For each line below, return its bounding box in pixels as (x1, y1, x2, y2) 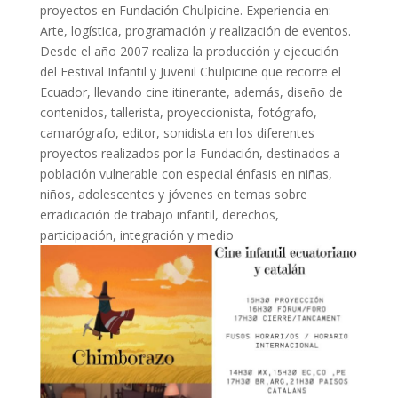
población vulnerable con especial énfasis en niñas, (39, 165, 332, 183)
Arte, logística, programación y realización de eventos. (39, 22, 351, 40)
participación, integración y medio (39, 227, 234, 244)
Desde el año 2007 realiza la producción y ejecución (39, 43, 338, 60)
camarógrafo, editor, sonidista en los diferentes (39, 124, 314, 142)
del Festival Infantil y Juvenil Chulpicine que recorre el (39, 63, 341, 81)
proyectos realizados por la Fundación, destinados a (39, 145, 340, 163)
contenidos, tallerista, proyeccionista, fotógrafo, (39, 104, 317, 122)
